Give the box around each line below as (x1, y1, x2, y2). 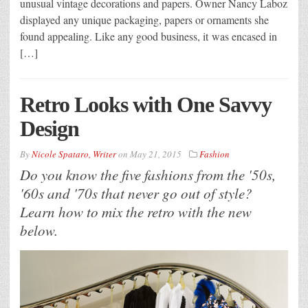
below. (20, 221, 58, 241)
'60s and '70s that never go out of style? (20, 184, 252, 203)
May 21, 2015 (130, 148, 181, 161)
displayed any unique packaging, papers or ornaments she (20, 12, 269, 27)
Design (20, 116, 79, 142)
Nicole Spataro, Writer (32, 148, 116, 161)
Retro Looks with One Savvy (20, 92, 272, 118)
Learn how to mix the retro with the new (20, 202, 252, 222)
